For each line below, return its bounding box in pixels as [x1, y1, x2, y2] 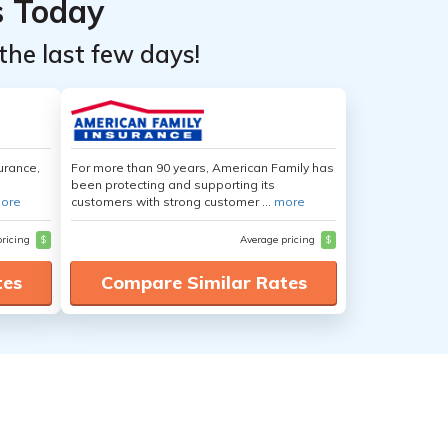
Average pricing [240, 233, 318, 246]
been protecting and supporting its [71, 177, 275, 192]
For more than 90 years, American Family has [71, 160, 334, 175]
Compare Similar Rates [100, 271, 307, 294]
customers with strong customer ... [71, 194, 274, 209]
